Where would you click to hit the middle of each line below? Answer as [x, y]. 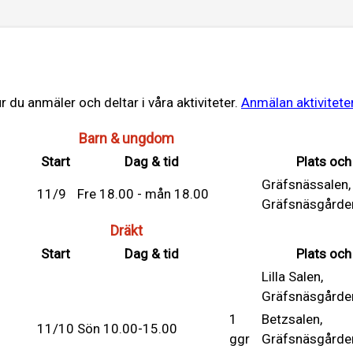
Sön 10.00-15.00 [127, 328]
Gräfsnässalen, [306, 184]
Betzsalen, [292, 319]
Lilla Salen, [292, 276]
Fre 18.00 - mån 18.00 [143, 193]
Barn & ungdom [126, 138]
